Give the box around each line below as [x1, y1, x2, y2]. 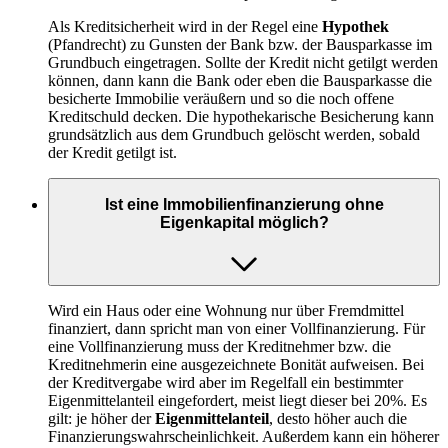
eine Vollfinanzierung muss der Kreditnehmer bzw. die [48, 337, 391, 355]
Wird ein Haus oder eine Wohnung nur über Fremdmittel [48, 301, 404, 319]
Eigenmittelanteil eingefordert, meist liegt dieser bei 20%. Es [48, 391, 427, 409]
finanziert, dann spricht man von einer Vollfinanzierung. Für [48, 319, 425, 337]
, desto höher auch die [269, 409, 407, 427]
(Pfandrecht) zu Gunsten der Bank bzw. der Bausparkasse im [48, 35, 432, 53]
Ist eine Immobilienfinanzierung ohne [104, 196, 384, 214]
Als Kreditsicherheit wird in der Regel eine [48, 17, 322, 35]
